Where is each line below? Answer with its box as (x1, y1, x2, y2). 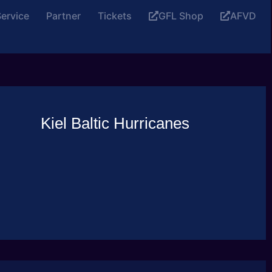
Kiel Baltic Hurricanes (40, 114, 189, 132)
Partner (46, 10, 81, 22)
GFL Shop (158, 10, 203, 22)
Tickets (98, 10, 132, 22)
